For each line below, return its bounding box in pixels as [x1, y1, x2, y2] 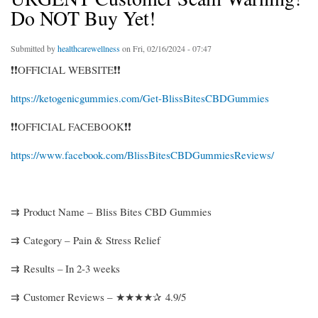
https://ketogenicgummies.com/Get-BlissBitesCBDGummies [11, 91, 269, 106]
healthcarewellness [57, 43, 120, 55]
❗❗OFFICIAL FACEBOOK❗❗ [11, 119, 131, 134]
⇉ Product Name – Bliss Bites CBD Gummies [11, 204, 212, 219]
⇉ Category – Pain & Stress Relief [11, 233, 160, 248]
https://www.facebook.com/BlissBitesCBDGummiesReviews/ [11, 148, 274, 163]
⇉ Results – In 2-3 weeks [11, 261, 120, 276]
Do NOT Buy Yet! [11, 4, 155, 32]
